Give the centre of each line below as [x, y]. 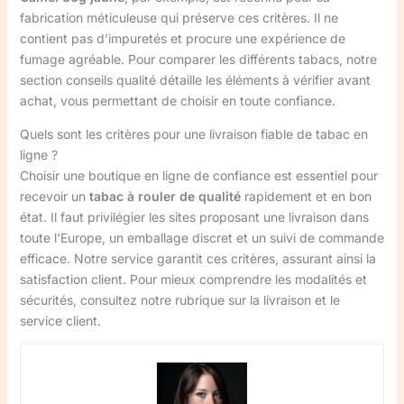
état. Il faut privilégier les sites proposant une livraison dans [194, 216]
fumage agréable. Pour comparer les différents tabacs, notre [198, 59]
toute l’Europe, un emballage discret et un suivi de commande [202, 237]
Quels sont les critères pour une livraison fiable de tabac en [193, 133]
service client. [60, 320]
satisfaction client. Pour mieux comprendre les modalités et [193, 279]
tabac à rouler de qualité [165, 196]
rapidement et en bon [306, 196]
